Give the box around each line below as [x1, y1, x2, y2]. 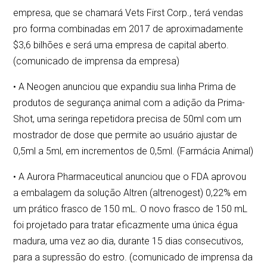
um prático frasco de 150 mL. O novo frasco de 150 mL [13, 203, 248, 215]
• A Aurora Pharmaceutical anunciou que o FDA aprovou [13, 171, 247, 183]
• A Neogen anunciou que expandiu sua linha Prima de [13, 81, 237, 93]
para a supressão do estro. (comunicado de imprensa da [13, 252, 253, 263]
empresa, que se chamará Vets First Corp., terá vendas [13, 7, 244, 19]
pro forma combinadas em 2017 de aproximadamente [13, 23, 244, 35]
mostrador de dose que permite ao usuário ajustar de [13, 129, 238, 141]
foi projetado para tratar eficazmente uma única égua [13, 219, 238, 231]
